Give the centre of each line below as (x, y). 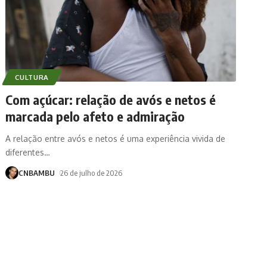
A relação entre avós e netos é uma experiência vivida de (116, 138)
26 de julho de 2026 (91, 173)
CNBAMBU (37, 173)
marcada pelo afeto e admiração (95, 116)
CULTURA (32, 77)
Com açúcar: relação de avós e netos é (111, 99)
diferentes (25, 152)
